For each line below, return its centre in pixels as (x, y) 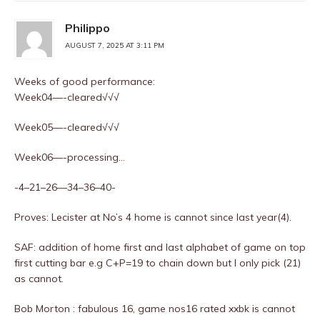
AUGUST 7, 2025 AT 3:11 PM (115, 45)
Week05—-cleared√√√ (67, 127)
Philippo (87, 28)
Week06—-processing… (70, 157)
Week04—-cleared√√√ (67, 97)
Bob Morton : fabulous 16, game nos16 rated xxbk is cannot (155, 309)
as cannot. (39, 279)
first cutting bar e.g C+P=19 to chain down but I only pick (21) (157, 263)
